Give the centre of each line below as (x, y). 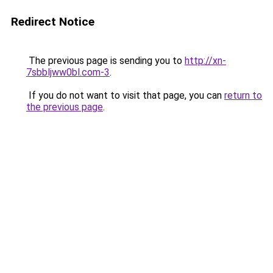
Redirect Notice (53, 22)
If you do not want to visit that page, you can (125, 95)
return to (243, 95)
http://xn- (205, 61)
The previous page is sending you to (105, 61)
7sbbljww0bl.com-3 (68, 72)
